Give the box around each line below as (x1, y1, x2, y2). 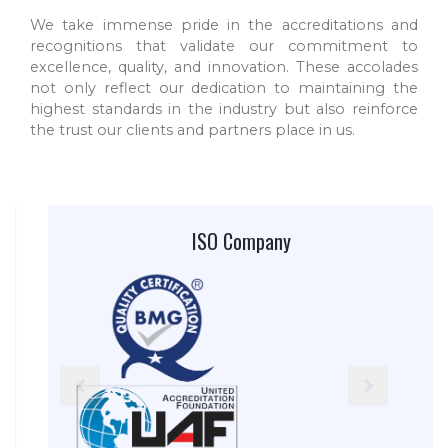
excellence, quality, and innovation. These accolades (30, 58, 418, 77)
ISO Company (174, 226, 274, 257)
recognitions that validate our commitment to (30, 37, 418, 56)
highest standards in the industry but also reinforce (30, 100, 418, 119)
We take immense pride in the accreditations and (30, 16, 418, 35)
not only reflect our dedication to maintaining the (30, 79, 418, 98)
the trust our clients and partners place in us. (30, 121, 355, 140)
